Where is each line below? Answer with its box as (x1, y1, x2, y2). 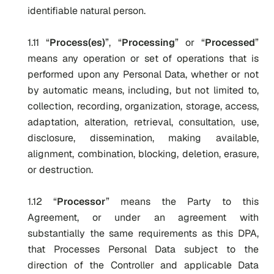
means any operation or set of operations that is (28, 52, 259, 65)
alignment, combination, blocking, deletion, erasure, (28, 147, 259, 160)
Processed (205, 36, 255, 49)
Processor (57, 195, 106, 208)
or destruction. (28, 163, 93, 176)
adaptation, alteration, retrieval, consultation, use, (28, 116, 259, 128)
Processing (121, 36, 175, 49)
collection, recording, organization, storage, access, (28, 100, 259, 113)
